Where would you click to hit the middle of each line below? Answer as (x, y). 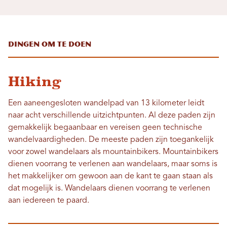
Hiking (35, 82)
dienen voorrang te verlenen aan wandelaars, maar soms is (113, 164)
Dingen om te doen (50, 45)
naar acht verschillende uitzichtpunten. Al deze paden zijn (112, 116)
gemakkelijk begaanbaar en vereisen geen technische (105, 128)
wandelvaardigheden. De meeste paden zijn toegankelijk (111, 140)
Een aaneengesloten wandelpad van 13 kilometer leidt (106, 104)
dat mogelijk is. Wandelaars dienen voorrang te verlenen (109, 189)
